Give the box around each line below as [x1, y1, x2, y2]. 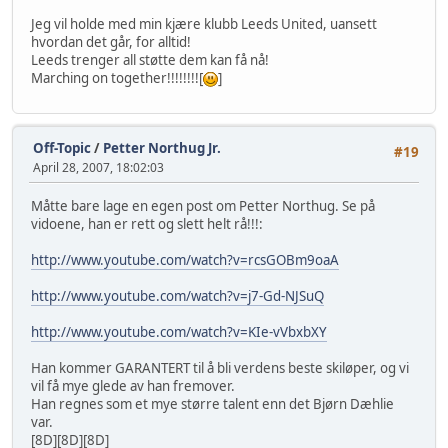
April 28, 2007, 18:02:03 [33, 159, 164, 177]
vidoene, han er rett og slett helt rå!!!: [31, 214, 263, 233]
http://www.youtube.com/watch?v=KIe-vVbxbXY [31, 322, 327, 341]
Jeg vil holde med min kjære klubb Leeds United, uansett [31, 14, 377, 33]
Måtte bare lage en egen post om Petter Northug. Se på [31, 196, 375, 215]
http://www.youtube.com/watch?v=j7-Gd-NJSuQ [31, 286, 324, 305]
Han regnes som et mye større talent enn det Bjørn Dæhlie [31, 394, 394, 413]
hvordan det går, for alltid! [31, 32, 191, 51]
